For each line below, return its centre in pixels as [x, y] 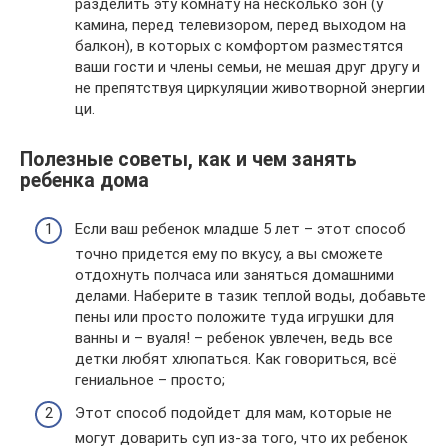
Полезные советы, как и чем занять [188, 159]
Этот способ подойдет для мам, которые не [233, 413]
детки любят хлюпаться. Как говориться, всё [236, 358]
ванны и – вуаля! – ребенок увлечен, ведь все [234, 337]
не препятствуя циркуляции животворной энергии [250, 87]
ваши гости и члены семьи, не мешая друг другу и [247, 66]
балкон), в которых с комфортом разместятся [239, 45]
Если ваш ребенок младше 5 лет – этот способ [240, 228]
